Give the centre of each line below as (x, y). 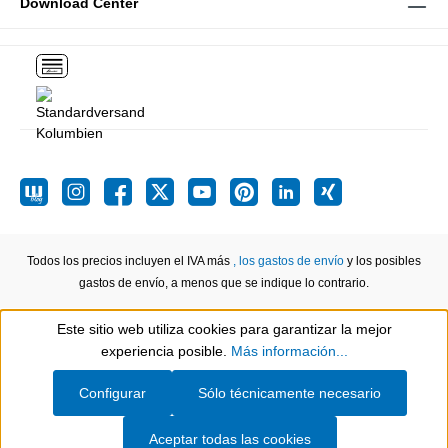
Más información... (289, 351)
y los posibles (382, 261)
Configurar (112, 393)
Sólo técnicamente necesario (289, 393)
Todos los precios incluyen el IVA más (130, 261)
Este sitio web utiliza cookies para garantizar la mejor (224, 329)
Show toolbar (106, 347)
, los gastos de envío (288, 261)
